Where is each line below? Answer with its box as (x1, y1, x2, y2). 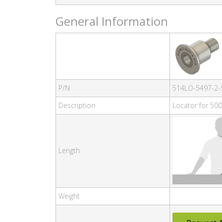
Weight (58, 191, 80, 201)
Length (58, 145, 80, 155)
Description (58, 100, 95, 110)
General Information (55, 12, 168, 29)
